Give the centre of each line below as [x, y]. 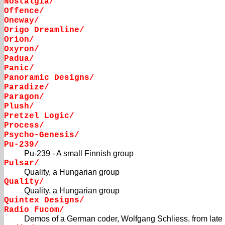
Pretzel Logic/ [39, 116]
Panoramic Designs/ [49, 78]
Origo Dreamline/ [44, 30]
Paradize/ [27, 88]
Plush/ [19, 107]
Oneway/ [22, 21]
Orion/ [19, 40]
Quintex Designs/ [44, 201]
